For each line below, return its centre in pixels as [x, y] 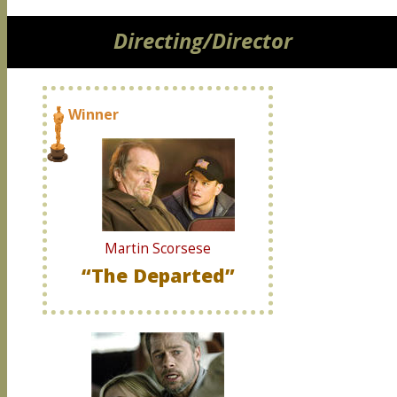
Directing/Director [202, 41]
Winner [93, 114]
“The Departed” [158, 275]
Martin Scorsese [158, 249]
